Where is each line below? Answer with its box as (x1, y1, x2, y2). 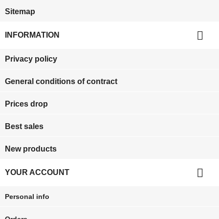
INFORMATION (5, 31, 60, 40)
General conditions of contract (5, 77, 117, 86)
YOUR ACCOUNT (5, 168, 69, 177)
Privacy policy (5, 55, 57, 64)
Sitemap (5, 7, 35, 16)
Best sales (5, 122, 44, 131)
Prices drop (5, 100, 48, 109)
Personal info (5, 193, 49, 201)
